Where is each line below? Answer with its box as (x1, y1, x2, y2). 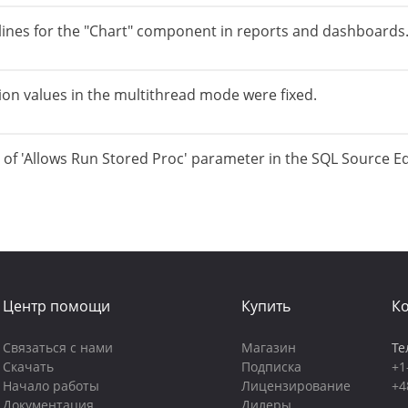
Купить (240, 296, 291, 316)
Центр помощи (2, 296, 110, 316)
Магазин (240, 339, 296, 356)
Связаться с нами (2, 339, 113, 356)
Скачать (2, 358, 54, 375)
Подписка (240, 358, 301, 375)
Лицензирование (240, 377, 351, 394)
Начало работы (2, 377, 99, 394)
